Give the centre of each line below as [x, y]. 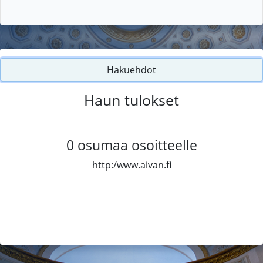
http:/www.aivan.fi [131, 165]
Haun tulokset [131, 100]
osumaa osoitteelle [137, 145]
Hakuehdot [131, 70]
